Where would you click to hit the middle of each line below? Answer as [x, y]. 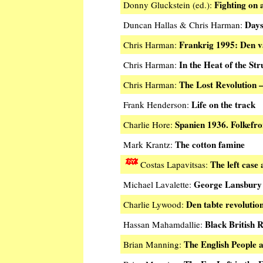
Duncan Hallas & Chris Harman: [184, 25]
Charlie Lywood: [155, 205]
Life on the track [223, 105]
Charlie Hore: [149, 125]
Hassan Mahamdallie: [164, 225]
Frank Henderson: [157, 105]
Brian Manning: [154, 245]
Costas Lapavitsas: [175, 165]
